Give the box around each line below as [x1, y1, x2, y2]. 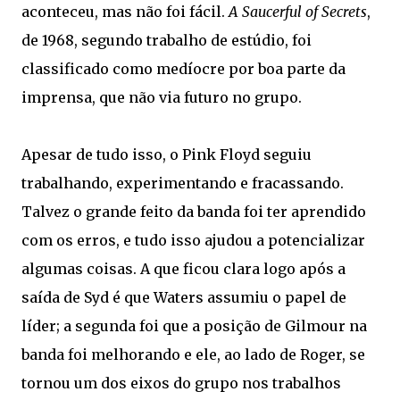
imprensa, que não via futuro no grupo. [21, 88, 302, 106]
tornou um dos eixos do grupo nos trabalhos [21, 374, 341, 392]
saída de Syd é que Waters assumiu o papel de [21, 288, 346, 306]
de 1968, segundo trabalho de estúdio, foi [21, 31, 312, 49]
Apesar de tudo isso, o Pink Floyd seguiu [21, 146, 312, 163]
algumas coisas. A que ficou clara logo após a [21, 260, 346, 278]
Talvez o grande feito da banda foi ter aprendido [21, 203, 366, 221]
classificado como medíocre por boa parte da [21, 60, 346, 78]
